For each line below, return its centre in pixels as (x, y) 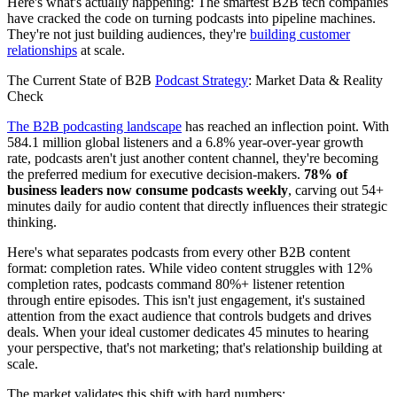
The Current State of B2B (81, 81)
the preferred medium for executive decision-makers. (156, 175)
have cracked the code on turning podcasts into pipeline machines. (191, 19)
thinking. (32, 222)
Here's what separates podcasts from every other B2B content (179, 253)
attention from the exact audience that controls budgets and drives (189, 316)
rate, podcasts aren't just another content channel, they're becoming (193, 159)
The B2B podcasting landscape (94, 127)
